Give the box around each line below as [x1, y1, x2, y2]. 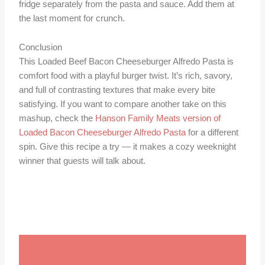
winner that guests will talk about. [19, 156, 146, 166]
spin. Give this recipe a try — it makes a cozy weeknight [19, 142, 237, 152]
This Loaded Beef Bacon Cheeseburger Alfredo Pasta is [19, 57, 234, 67]
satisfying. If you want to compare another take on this [19, 99, 227, 109]
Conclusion [19, 43, 63, 53]
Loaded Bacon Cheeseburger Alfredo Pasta [19, 128, 186, 138]
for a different [186, 128, 239, 138]
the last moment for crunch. [19, 13, 125, 23]
